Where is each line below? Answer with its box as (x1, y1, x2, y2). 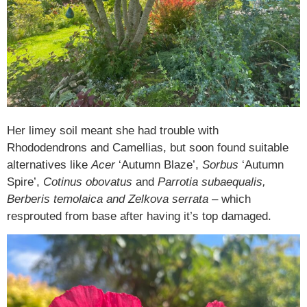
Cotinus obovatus (43, 175, 132, 188)
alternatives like (7, 158, 91, 171)
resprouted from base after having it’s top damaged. (7, 209, 271, 223)
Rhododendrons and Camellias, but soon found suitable (7, 140, 288, 154)
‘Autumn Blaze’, (115, 158, 199, 171)
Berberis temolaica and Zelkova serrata (7, 192, 208, 206)
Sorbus (199, 158, 238, 171)
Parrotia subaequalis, (158, 175, 266, 188)
